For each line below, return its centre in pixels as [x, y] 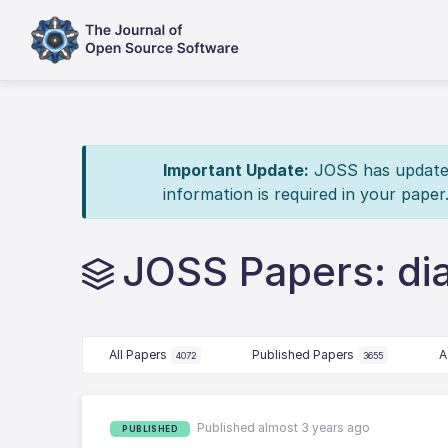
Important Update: [235, 170]
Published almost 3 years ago [284, 427]
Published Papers [303, 354]
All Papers [137, 354]
